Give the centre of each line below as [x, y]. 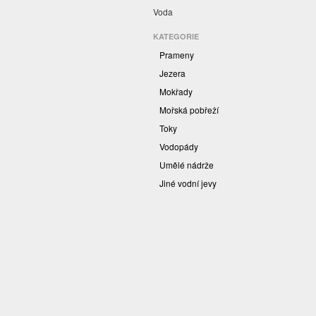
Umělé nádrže [187, 165]
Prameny [177, 55]
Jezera [172, 73]
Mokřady [176, 92]
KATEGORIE [176, 37]
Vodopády [179, 147]
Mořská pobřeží [189, 110]
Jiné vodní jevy [188, 183]
